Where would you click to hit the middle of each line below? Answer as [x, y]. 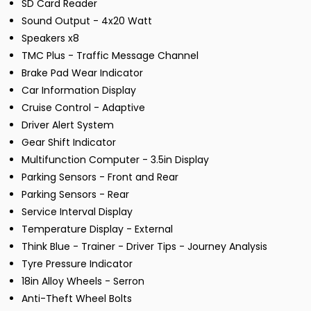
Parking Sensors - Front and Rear [100, 177]
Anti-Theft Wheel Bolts [77, 299]
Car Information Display [79, 91]
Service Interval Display [77, 212]
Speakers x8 [50, 39]
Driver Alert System [68, 125]
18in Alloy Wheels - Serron [83, 281]
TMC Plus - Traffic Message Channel [110, 56]
